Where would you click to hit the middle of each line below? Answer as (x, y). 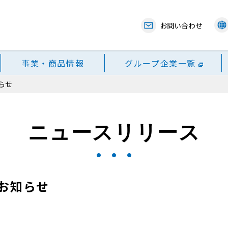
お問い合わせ (181, 25)
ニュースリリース (114, 133)
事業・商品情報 (53, 63)
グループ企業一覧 (160, 63)
